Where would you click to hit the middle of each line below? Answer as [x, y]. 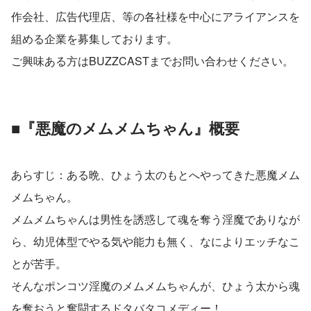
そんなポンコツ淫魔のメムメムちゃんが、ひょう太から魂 [155, 286]
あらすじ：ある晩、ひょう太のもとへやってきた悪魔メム [155, 175]
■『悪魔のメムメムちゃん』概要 [125, 128]
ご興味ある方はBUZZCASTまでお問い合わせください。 [152, 61]
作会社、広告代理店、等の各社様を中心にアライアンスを [155, 17]
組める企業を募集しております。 [94, 39]
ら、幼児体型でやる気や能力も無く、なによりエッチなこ [155, 242]
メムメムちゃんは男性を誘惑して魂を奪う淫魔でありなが [155, 219]
